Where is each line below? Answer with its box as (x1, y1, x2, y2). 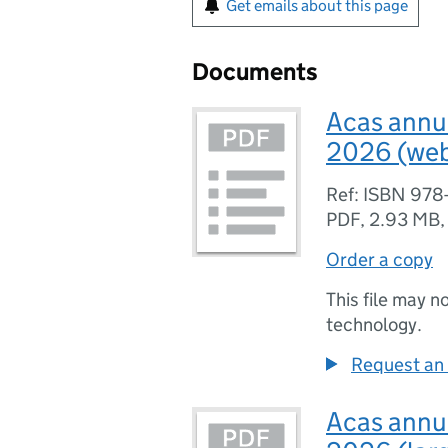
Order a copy (326, 248, 433, 271)
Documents (192, 57, 318, 86)
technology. (326, 313, 422, 336)
